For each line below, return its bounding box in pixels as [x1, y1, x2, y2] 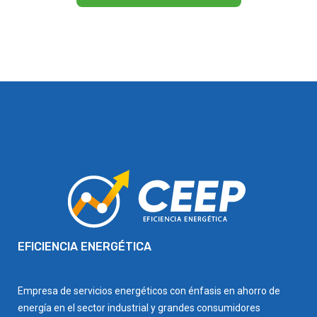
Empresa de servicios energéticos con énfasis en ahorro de [18, 285, 280, 296]
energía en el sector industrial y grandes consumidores [18, 302, 260, 313]
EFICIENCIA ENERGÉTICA [18, 240, 151, 253]
